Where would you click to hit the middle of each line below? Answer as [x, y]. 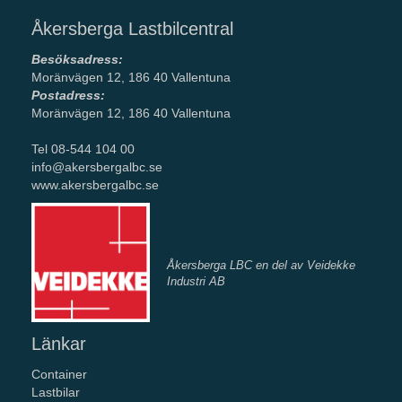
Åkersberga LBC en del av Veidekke [262, 266]
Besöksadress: [77, 60]
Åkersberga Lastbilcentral [132, 29]
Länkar [59, 343]
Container [59, 374]
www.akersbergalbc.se [95, 185]
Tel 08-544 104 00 [83, 149]
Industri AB [197, 282]
